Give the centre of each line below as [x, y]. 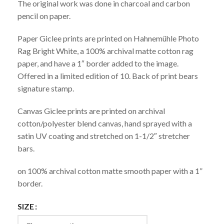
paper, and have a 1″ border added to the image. [98, 63]
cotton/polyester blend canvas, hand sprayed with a [105, 123]
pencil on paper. [44, 16]
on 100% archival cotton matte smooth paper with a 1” [110, 171]
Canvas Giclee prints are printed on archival [91, 111]
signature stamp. [46, 88]
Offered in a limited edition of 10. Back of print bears [108, 76]
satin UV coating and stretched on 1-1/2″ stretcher [104, 136]
